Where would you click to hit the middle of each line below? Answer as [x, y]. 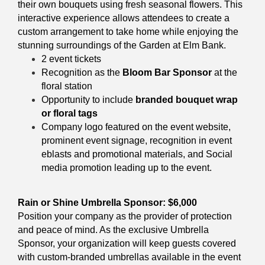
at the [224, 72]
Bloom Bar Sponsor [167, 72]
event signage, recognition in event [158, 140]
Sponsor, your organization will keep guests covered [127, 243]
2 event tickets [71, 59]
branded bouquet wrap [187, 99]
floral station [67, 86]
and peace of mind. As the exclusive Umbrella [113, 230]
